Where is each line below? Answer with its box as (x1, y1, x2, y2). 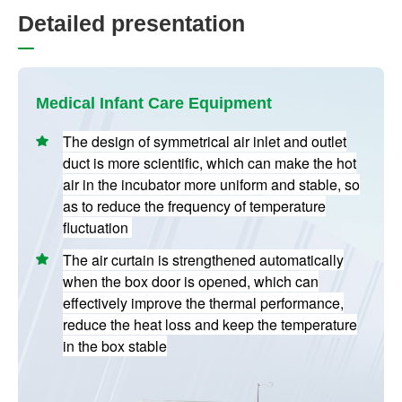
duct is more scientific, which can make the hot (63, 153, 357, 174)
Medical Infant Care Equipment (36, 94, 272, 113)
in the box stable (63, 336, 168, 357)
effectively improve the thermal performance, (63, 293, 345, 314)
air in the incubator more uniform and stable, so (63, 174, 361, 196)
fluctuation (63, 217, 133, 239)
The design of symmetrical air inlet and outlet (63, 131, 347, 153)
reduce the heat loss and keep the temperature (63, 314, 358, 336)
